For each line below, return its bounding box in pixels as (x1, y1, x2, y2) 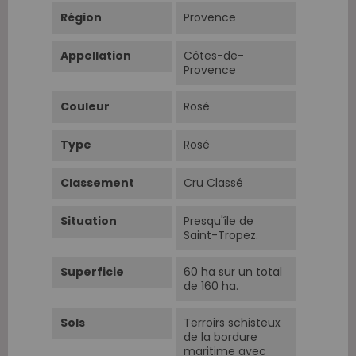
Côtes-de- (184, 47, 244, 64)
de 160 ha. (184, 277, 238, 294)
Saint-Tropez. (184, 226, 258, 243)
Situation (60, 212, 117, 229)
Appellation (60, 47, 131, 64)
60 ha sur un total (184, 263, 282, 280)
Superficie (60, 263, 124, 280)
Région (60, 9, 102, 25)
